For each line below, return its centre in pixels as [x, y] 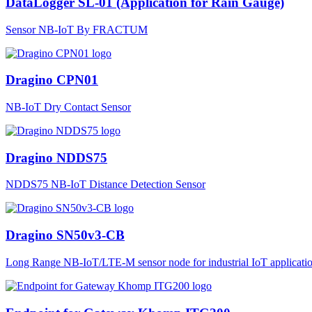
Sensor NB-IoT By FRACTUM [77, 29]
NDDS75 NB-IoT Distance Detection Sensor [106, 185]
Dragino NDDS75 [56, 157]
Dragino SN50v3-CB [65, 235]
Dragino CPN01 [52, 80]
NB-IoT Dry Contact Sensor [68, 107]
